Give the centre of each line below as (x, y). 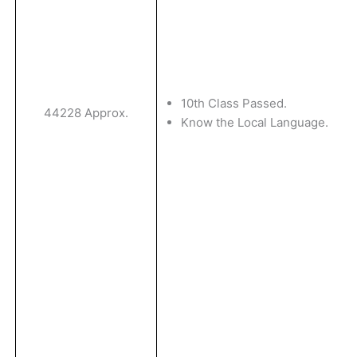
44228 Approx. (86, 113)
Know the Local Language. (255, 122)
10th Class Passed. (234, 103)
